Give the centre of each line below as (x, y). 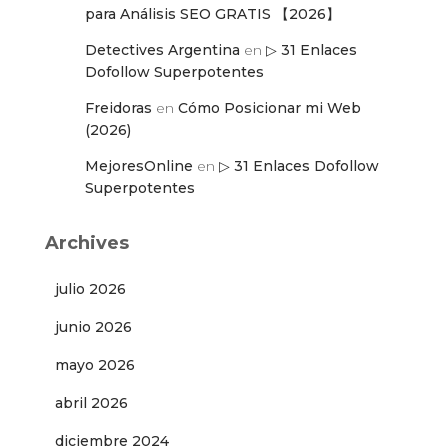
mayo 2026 (95, 365)
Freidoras (118, 108)
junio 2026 (93, 327)
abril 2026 (91, 403)
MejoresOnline (139, 166)
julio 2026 (90, 289)
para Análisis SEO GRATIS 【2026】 (212, 14)
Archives (87, 243)
